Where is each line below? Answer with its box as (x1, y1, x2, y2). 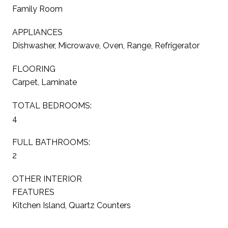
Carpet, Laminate (12, 77, 77, 87)
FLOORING (12, 64, 55, 74)
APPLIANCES (12, 27, 63, 37)
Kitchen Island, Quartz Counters (12, 200, 131, 210)
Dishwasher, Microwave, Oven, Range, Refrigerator (12, 40, 199, 50)
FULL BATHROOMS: (12, 137, 90, 147)
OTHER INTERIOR (12, 174, 82, 184)
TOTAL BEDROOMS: (12, 100, 92, 110)
